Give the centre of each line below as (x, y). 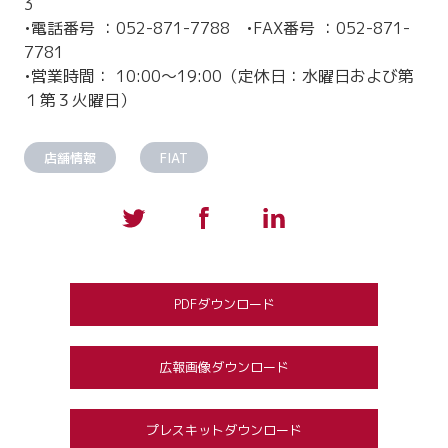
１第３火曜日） (80, 100)
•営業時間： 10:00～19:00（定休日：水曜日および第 (219, 76)
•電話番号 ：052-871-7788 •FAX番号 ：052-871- (217, 28)
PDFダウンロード (224, 304)
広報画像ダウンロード (224, 367)
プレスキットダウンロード (224, 430)
